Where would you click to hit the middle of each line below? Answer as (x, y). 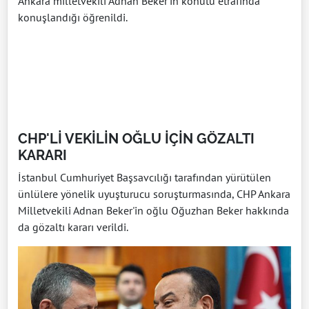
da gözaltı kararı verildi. (73, 227)
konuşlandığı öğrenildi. (73, 17)
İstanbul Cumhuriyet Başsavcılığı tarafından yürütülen (144, 177)
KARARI (42, 155)
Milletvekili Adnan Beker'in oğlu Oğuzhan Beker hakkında (153, 210)
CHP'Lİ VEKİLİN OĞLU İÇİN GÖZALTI (136, 138)
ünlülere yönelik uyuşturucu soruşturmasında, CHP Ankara (154, 193)
